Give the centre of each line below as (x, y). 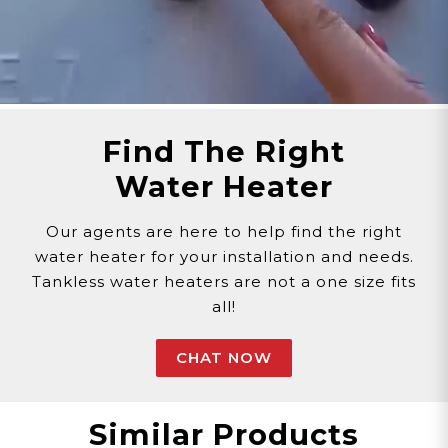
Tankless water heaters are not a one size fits (224, 282)
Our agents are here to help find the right (224, 232)
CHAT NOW (224, 358)
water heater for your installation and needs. (224, 257)
